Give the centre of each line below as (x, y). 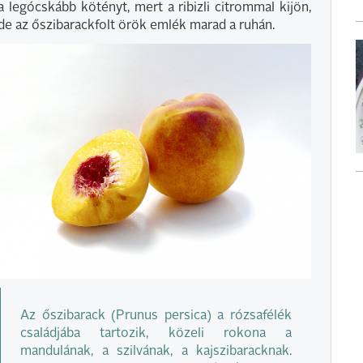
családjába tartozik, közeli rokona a (156, 333)
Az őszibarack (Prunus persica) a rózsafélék (156, 316)
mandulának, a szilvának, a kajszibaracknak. (156, 351)
